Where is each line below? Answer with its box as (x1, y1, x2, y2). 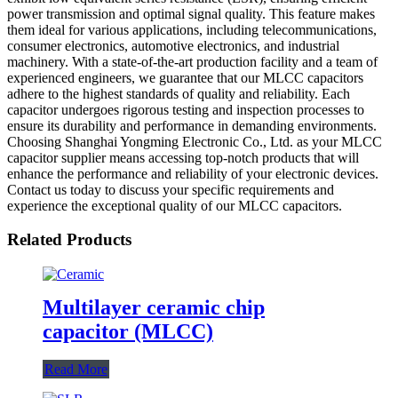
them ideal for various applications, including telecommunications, (7, 21, 377, 37)
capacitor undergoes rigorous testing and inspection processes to (7, 101, 364, 117)
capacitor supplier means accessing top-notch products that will (7, 149, 359, 165)
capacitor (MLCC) (43, 319, 213, 343)
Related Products (7, 230, 131, 250)
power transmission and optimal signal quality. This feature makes (7, 5, 375, 21)
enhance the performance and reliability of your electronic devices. (7, 165, 378, 181)
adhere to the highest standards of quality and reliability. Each (7, 85, 350, 101)
